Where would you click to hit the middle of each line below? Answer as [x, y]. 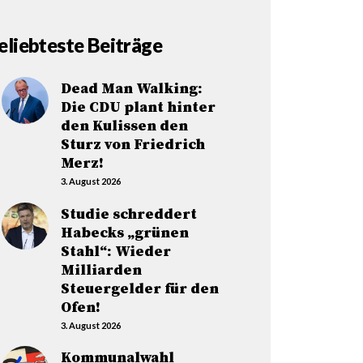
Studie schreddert [128, 214]
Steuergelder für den [139, 288]
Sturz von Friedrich [132, 144]
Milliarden [101, 270]
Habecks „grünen [124, 233]
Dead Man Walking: [131, 88]
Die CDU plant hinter [138, 107]
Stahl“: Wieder [115, 251]
